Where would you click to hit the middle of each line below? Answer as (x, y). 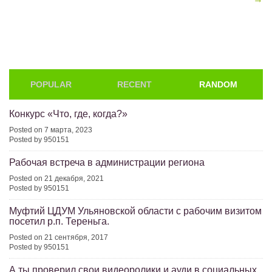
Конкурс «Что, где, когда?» (68, 114)
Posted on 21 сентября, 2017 (59, 237)
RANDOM (219, 84)
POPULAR (51, 84)
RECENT (135, 84)
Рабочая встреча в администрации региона (107, 162)
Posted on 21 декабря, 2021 (56, 178)
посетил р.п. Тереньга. (59, 221)
